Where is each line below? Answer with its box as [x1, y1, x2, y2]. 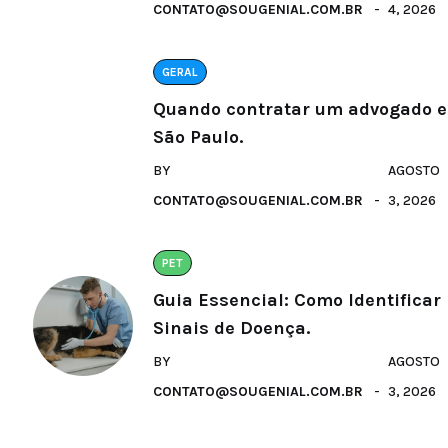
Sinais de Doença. [153, 316, 310, 339]
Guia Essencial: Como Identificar [153, 288, 441, 311]
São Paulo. [153, 125, 243, 148]
